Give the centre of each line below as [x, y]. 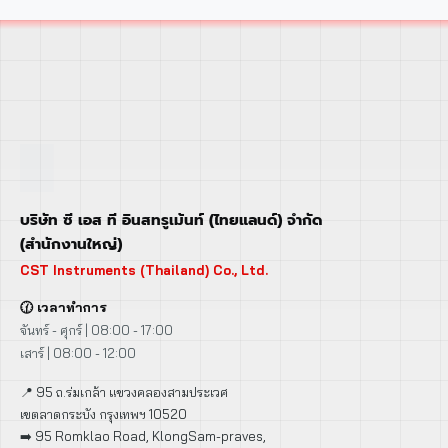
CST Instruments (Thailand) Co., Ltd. [144, 269]
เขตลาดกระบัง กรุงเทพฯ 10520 [103, 413]
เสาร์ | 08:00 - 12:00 [78, 352]
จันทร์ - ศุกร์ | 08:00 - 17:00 [96, 329]
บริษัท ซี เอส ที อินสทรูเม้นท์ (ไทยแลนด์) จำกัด [171, 219]
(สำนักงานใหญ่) [71, 243]
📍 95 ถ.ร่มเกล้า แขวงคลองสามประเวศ [124, 391]
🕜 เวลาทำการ [63, 306]
